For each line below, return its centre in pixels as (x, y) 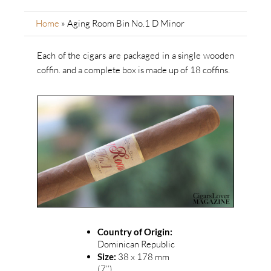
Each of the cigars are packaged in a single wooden (135, 55)
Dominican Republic (136, 244)
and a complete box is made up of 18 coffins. (146, 70)
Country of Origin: (135, 231)
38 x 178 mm (142, 256)
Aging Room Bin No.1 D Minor (126, 23)
